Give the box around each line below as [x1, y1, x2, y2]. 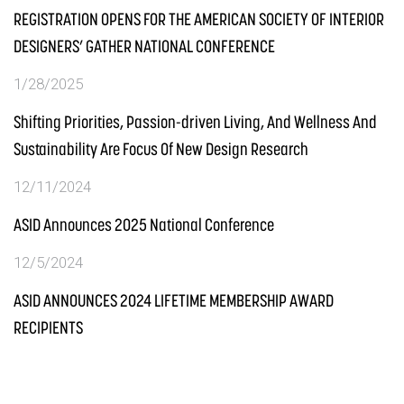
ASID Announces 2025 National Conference [14, 214, 274, 235]
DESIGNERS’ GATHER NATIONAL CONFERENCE [14, 35, 278, 57]
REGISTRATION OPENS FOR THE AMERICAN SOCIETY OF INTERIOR [14, 8, 384, 30]
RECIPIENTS [14, 317, 86, 338]
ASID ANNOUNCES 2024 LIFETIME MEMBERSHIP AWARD [14, 289, 334, 311]
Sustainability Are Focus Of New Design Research [14, 138, 308, 160]
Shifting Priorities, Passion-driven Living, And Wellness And [14, 111, 377, 133]
